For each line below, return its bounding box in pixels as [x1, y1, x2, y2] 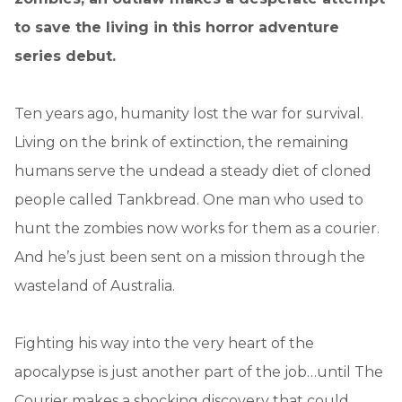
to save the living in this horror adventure [14, 18, 339, 36]
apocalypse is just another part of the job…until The [14, 363, 383, 380]
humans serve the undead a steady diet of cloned [14, 162, 371, 179]
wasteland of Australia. [14, 276, 175, 294]
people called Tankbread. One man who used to [14, 190, 363, 208]
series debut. [14, 47, 116, 65]
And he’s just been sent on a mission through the [14, 248, 365, 266]
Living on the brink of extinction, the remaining [14, 133, 349, 151]
